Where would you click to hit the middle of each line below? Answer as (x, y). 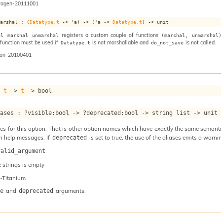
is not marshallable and (121, 43)
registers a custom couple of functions (110, 35)
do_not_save (167, 43)
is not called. (200, 43)
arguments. (70, 191)
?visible (38, 113)
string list (171, 113)
